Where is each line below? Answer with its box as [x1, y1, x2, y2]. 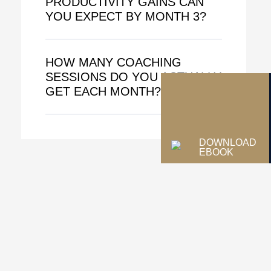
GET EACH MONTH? [45, 84, 161, 98]
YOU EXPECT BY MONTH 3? [45, 9, 206, 23]
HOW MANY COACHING [45, 55, 181, 69]
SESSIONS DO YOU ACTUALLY [45, 70, 221, 83]
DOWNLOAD [198, 137, 256, 148]
